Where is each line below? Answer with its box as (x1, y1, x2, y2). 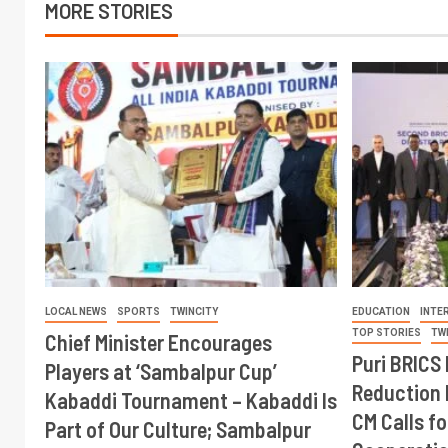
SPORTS (117, 306, 160, 317)
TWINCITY (170, 306, 218, 317)
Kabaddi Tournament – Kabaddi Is (45, 387, 337, 413)
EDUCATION (352, 306, 411, 317)
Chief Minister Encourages (45, 329, 272, 355)
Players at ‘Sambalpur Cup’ (45, 358, 277, 384)
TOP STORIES (352, 327, 422, 338)
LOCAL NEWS (45, 306, 107, 317)
